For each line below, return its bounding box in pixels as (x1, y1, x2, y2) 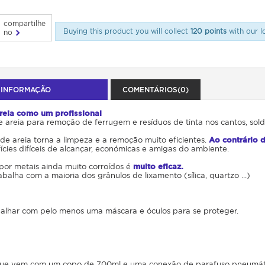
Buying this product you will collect (63, 27, 190, 35)
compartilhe (4, 18, 46, 28)
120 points (190, 27, 227, 35)
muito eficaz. (133, 161, 183, 171)
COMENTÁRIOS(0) (122, 85, 189, 94)
